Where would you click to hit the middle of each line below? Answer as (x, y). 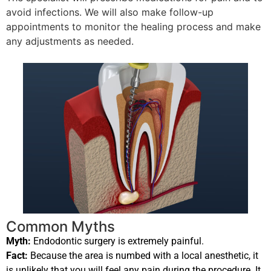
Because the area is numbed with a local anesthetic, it (143, 255)
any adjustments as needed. (70, 41)
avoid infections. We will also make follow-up (110, 12)
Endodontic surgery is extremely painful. (117, 241)
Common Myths (60, 226)
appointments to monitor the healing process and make (133, 26)
